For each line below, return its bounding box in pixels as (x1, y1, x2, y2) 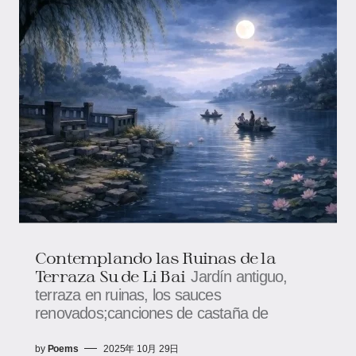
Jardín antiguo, (191, 267, 288, 285)
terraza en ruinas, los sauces (35, 285, 221, 304)
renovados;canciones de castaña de (35, 304, 269, 322)
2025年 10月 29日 (103, 342, 180, 354)
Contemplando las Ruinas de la (35, 247, 276, 267)
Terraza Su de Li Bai (35, 265, 185, 285)
